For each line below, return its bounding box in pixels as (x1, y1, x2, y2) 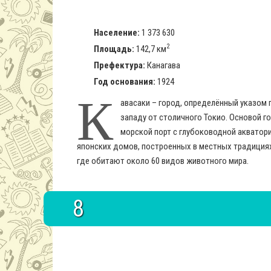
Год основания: (94, 76, 155, 87)
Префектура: (94, 60, 145, 71)
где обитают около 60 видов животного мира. (77, 155, 249, 166)
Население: (94, 27, 140, 38)
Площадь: (94, 44, 134, 54)
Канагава (145, 60, 180, 71)
